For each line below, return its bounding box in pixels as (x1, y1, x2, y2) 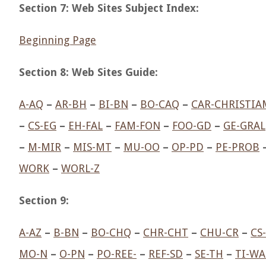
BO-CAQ (140, 98, 179, 110)
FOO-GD (172, 119, 211, 132)
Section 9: (19, 194, 69, 207)
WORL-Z (61, 162, 100, 175)
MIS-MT (73, 141, 112, 153)
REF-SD (148, 248, 183, 260)
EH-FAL (68, 119, 103, 132)
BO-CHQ (91, 226, 131, 239)
